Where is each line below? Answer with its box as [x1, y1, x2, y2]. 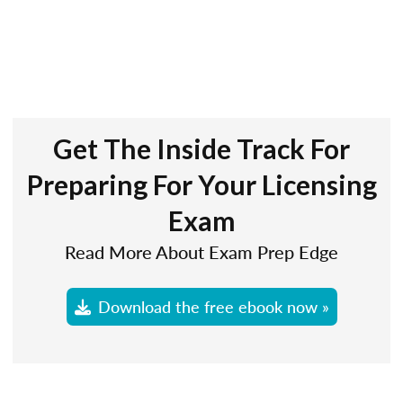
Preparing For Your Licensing [26, 168, 377, 201]
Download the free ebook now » [97, 294, 329, 318]
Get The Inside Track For [53, 132, 350, 165]
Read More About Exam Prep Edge [65, 239, 338, 264]
